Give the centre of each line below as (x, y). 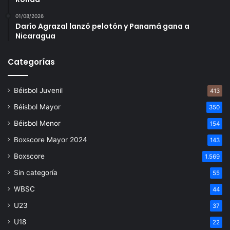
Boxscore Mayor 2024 (51, 140)
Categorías (31, 62)
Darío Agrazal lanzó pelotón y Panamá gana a (102, 26)
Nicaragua (35, 36)
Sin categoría (36, 172)
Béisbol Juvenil (38, 90)
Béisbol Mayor (37, 107)
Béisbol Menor (37, 123)
